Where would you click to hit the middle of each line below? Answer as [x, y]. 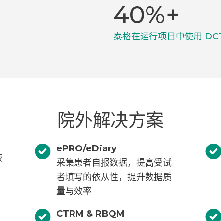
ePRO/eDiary [86, 149]
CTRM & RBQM [90, 214]
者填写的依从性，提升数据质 [114, 177]
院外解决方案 [110, 121]
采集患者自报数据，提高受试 [114, 163]
